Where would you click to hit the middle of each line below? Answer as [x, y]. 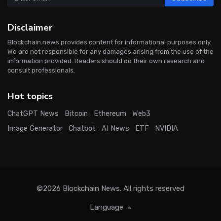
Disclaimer [30, 28]
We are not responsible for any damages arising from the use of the [110, 52]
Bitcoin [76, 114]
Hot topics [30, 96]
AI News [115, 129]
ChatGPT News [33, 114]
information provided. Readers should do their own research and [106, 61]
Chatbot [82, 129]
